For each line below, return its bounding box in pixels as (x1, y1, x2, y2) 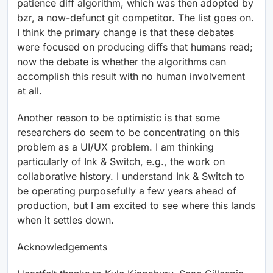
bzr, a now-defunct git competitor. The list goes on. (17, 12, 254, 24)
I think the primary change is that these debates (17, 26, 234, 39)
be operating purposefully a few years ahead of (17, 185, 236, 197)
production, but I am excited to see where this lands (17, 199, 255, 212)
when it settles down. (17, 214, 114, 227)
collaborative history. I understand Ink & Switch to (17, 170, 244, 183)
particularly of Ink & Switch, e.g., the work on (17, 155, 225, 168)
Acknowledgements (17, 241, 107, 253)
